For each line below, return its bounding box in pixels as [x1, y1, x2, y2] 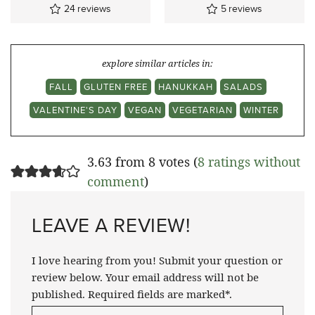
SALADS [223, 79, 263, 93]
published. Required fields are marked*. [32, 286, 232, 301]
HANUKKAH [157, 79, 213, 93]
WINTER [243, 103, 279, 116]
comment [86, 172, 144, 190]
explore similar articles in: [102, 56, 213, 70]
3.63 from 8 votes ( [86, 153, 198, 170]
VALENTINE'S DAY [32, 103, 117, 116]
